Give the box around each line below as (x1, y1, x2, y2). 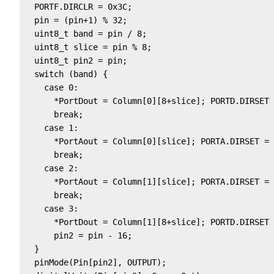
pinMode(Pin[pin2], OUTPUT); (24, 257, 166, 267)
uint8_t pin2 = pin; (24, 55, 127, 65)
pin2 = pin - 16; (24, 230, 132, 240)
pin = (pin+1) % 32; (24, 15, 127, 25)
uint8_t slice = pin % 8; (24, 42, 157, 52)
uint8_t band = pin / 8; (24, 28, 147, 39)
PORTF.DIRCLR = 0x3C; (24, 1, 132, 12)
